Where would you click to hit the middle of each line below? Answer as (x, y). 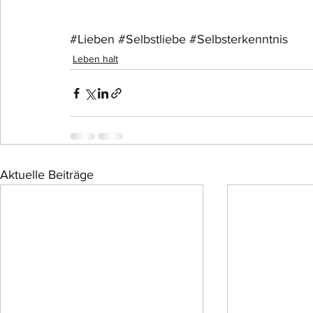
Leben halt (95, 59)
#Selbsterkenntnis (239, 39)
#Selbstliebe (152, 39)
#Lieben (92, 39)
